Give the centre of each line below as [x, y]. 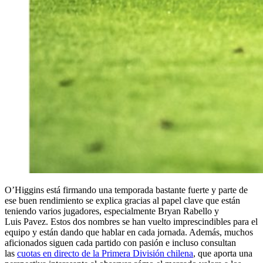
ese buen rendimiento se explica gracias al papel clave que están [122, 201]
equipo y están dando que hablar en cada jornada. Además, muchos [129, 232]
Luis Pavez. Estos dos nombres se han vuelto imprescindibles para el [131, 222]
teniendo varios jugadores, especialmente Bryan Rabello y [112, 211]
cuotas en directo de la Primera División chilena [105, 254]
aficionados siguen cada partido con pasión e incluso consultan [120, 243]
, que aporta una [223, 254]
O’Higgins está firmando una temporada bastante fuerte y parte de [126, 190]
